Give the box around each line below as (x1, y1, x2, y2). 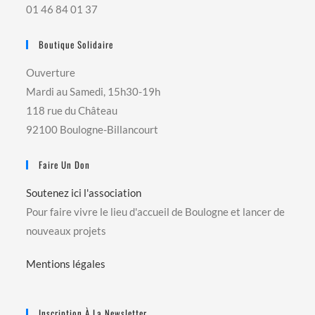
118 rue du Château (26, 103, 118, 117)
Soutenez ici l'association (26, 186, 142, 199)
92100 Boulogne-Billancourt (26, 122, 159, 136)
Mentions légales (26, 257, 106, 270)
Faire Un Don (39, 157, 91, 172)
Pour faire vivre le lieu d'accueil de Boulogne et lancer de (26, 205, 285, 218)
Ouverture (26, 65, 76, 79)
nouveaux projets (26, 224, 107, 237)
